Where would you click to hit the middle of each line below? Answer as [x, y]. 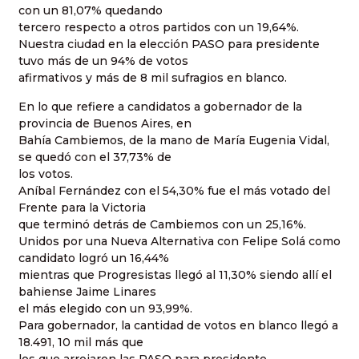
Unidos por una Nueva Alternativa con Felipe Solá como [179, 241]
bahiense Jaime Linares [87, 291]
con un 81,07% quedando [91, 11]
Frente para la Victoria [82, 207]
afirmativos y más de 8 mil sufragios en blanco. [153, 78]
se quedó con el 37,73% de [95, 157]
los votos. [46, 173]
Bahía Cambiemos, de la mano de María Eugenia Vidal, [174, 140]
